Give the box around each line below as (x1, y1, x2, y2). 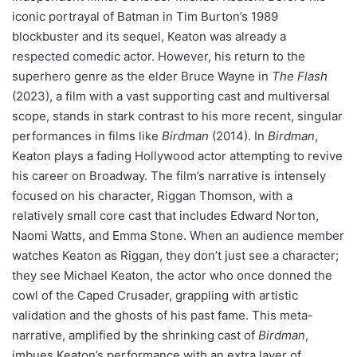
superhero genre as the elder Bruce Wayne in (12, 68, 272, 84)
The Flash (272, 68, 328, 84)
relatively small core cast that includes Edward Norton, (12, 207, 319, 223)
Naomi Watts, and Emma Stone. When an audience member (12, 227, 344, 243)
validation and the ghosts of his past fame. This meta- (12, 307, 313, 323)
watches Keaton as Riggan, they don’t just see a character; (12, 247, 339, 263)
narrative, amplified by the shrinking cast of (12, 327, 258, 343)
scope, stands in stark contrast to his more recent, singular (12, 108, 343, 124)
